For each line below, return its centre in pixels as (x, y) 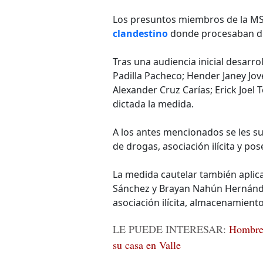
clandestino (140, 33)
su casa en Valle (147, 245)
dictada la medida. (153, 104)
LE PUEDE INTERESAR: (171, 229)
